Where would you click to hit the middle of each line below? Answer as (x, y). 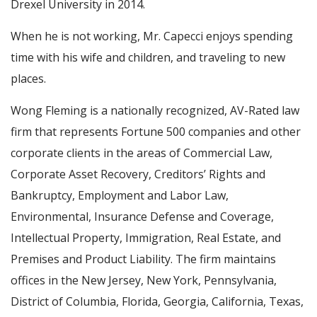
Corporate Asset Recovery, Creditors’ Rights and (138, 174)
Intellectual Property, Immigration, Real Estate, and (146, 238)
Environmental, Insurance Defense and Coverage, (142, 217)
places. (30, 79)
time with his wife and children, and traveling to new (148, 57)
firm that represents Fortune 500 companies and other (156, 132)
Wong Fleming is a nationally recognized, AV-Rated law (155, 110)
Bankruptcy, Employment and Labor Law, (120, 195)
